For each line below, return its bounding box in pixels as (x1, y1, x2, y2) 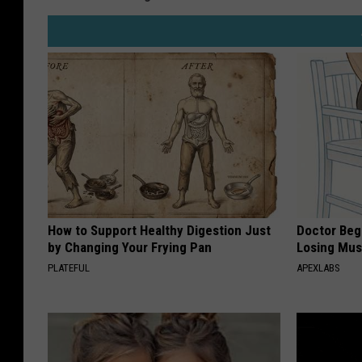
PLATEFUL (48, 262, 90, 275)
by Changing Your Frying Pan (48, 239, 212, 256)
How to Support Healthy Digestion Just (48, 222, 271, 239)
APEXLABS (297, 262, 341, 275)
